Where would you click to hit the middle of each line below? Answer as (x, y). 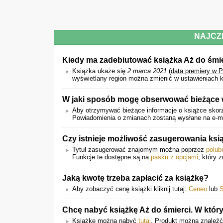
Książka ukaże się (100, 71)
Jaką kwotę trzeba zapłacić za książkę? (135, 178)
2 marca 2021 (147, 71)
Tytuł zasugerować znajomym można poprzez (139, 150)
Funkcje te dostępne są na (111, 157)
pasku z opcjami (174, 157)
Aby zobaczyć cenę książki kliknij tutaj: (130, 189)
